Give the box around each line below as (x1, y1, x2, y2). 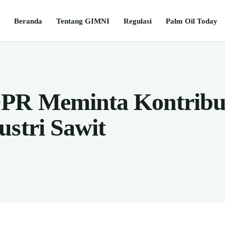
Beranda (14, 16, 42, 25)
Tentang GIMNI (56, 16, 109, 25)
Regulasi (124, 16, 152, 25)
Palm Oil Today (166, 16, 217, 25)
